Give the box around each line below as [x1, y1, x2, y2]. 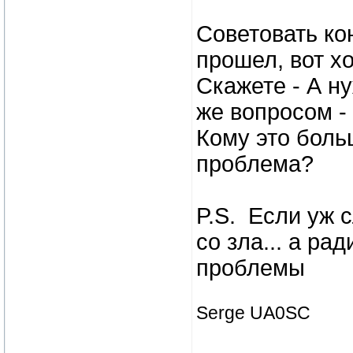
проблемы [196, 255, 305, 281]
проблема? [196, 151, 314, 176]
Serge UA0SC [196, 303, 310, 323]
